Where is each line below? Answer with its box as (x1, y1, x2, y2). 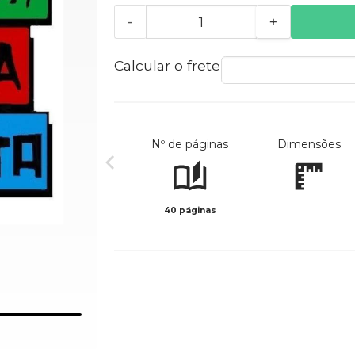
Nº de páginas (151, 137, 229, 152)
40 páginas (163, 205, 216, 216)
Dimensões (277, 137, 341, 152)
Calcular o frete (113, 57, 220, 74)
